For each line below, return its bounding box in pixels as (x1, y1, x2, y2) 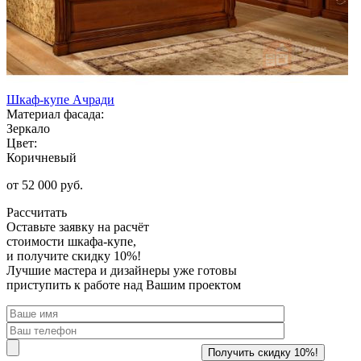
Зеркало (6, 121, 50, 135)
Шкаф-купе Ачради (6, 92, 114, 106)
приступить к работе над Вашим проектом (6, 277, 241, 292)
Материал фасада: (6, 106, 104, 121)
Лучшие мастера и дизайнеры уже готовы (6, 263, 237, 277)
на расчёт (94, 219, 149, 234)
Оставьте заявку (6, 219, 94, 234)
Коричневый (6, 150, 77, 164)
